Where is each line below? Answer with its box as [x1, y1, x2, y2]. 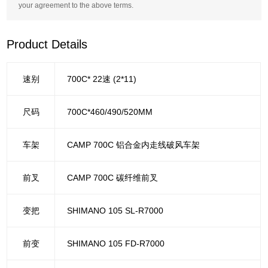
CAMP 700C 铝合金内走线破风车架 [67, 140, 200, 150]
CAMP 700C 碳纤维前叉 [67, 173, 159, 183]
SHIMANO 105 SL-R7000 [67, 206, 164, 216]
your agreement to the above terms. [19, 1, 134, 10]
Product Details [7, 38, 88, 51]
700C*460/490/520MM [67, 107, 153, 117]
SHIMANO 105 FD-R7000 [67, 239, 165, 249]
